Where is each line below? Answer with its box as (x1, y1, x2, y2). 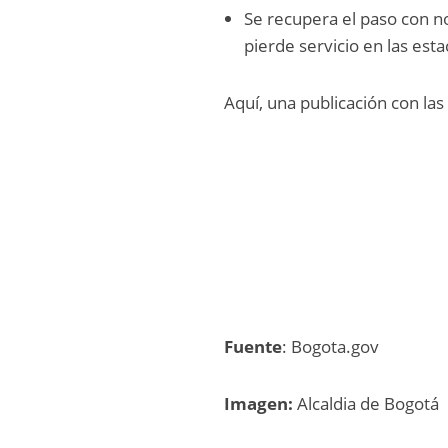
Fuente (224, 334, 283, 358)
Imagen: (224, 391, 294, 415)
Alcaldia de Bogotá (293, 391, 440, 415)
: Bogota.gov (282, 334, 380, 358)
